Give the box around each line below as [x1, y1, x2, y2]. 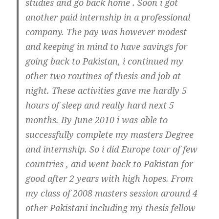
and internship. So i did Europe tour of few [25, 143, 198, 155]
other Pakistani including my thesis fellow [25, 201, 196, 214]
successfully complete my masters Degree [25, 128, 194, 140]
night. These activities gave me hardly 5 [25, 84, 187, 96]
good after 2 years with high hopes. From [25, 172, 194, 184]
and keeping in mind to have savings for [25, 40, 188, 52]
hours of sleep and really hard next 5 [25, 99, 175, 111]
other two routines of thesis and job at [25, 69, 181, 82]
